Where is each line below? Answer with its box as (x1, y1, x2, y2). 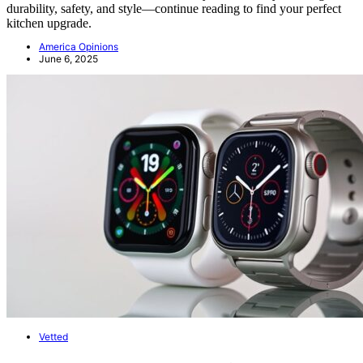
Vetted (39, 331, 68, 344)
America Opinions (39, 41, 118, 53)
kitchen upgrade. (6, 16, 92, 31)
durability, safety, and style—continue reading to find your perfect (6, 2, 341, 16)
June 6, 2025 (39, 53, 98, 66)
